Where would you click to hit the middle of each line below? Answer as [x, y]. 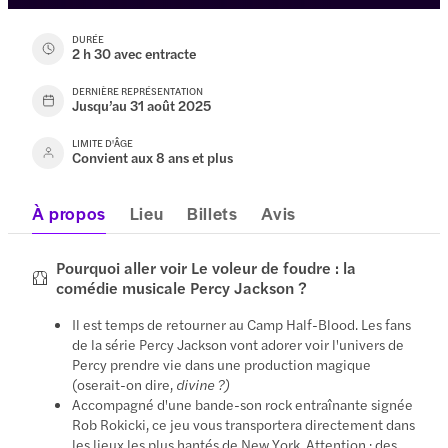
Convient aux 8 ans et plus [153, 156]
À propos [69, 212]
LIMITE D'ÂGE [103, 142]
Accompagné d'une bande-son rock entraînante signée [243, 403]
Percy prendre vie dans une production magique [222, 363]
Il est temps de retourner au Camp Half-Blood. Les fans [242, 323]
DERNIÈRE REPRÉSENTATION [138, 90]
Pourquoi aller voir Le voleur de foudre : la [206, 267]
